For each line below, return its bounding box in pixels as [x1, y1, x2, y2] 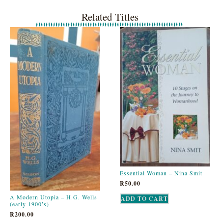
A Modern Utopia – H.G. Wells [10, 192, 97, 201]
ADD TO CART [121, 194, 168, 203]
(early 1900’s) [10, 199, 49, 208]
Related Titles [82, 10, 138, 24]
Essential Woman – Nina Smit [120, 169, 202, 177]
